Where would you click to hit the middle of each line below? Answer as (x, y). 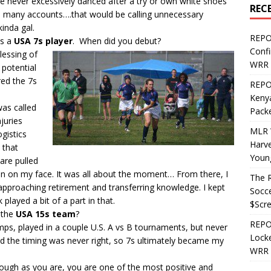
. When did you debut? (117, 41)
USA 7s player (43, 41)
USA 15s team (46, 214)
